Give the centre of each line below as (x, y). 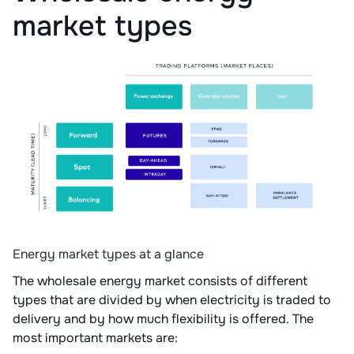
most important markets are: (97, 338)
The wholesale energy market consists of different (160, 281)
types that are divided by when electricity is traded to (172, 300)
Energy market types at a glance (108, 254)
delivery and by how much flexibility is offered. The (163, 319)
